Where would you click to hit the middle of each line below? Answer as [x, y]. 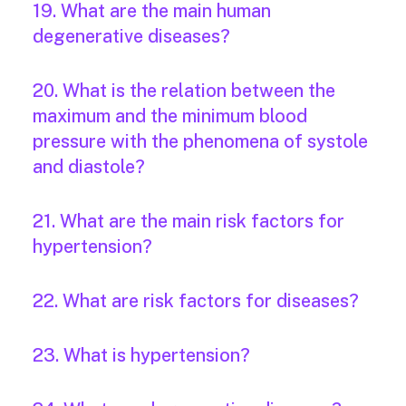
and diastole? [89, 167]
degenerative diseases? [131, 37]
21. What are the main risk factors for [188, 222]
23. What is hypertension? [141, 356]
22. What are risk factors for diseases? [196, 301]
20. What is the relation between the [184, 91]
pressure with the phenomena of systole [200, 142]
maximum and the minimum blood [170, 116]
